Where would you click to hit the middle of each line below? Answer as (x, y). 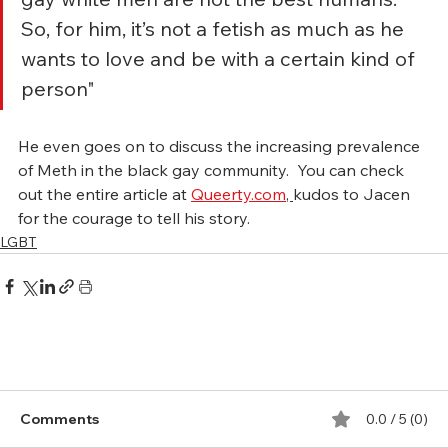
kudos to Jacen (353, 193)
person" (58, 88)
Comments (59, 418)
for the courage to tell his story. (134, 217)
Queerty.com (238, 193)
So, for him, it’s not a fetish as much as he (215, 28)
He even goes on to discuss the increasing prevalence (221, 145)
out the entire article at (104, 193)
